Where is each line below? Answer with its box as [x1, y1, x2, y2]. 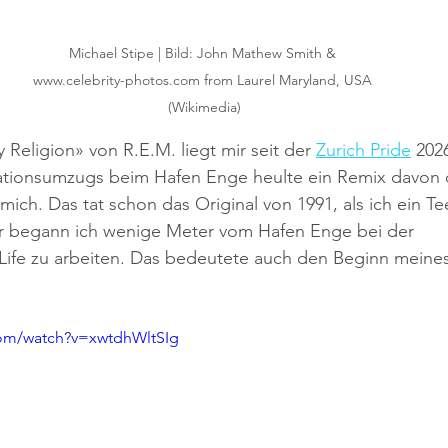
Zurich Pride [316, 138, 411, 161]
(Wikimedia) [167, 97, 241, 116]
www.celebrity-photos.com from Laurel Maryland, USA [32, 70, 376, 89]
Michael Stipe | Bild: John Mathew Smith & [68, 43, 340, 62]
